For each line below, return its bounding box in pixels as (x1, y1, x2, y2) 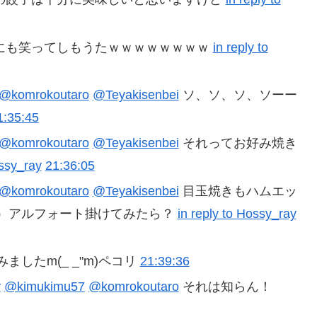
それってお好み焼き (178, 135, 297, 150)
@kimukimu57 (4, 279, 85, 294)
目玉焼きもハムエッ (178, 183, 297, 198)
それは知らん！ (178, 279, 272, 294)
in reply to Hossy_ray (177, 206, 296, 221)
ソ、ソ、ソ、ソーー (178, 88, 297, 103)
